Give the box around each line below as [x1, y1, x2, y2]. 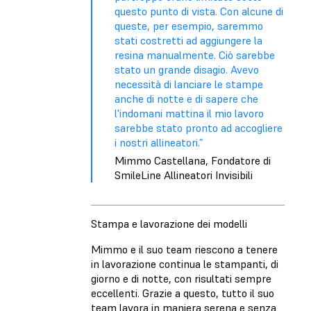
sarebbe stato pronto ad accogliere [115, 120, 283, 135]
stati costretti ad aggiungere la [115, 33, 262, 47]
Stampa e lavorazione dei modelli [91, 216, 247, 230]
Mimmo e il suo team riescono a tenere [91, 242, 278, 256]
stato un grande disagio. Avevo [115, 62, 259, 76]
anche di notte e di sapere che [115, 91, 258, 106]
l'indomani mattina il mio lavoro [115, 106, 264, 120]
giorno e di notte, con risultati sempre [91, 271, 271, 285]
